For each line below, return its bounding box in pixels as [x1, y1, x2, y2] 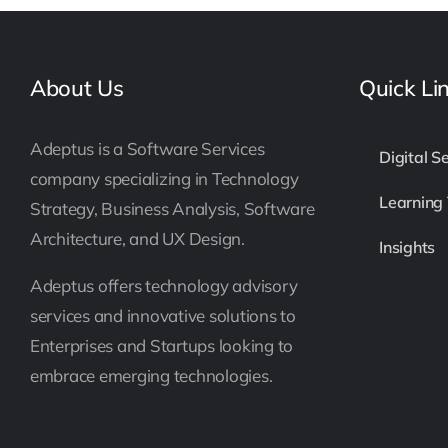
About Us [30, 74, 124, 102]
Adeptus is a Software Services [30, 138, 265, 159]
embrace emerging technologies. [30, 365, 273, 386]
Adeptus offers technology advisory [30, 275, 298, 296]
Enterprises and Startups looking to [30, 335, 294, 356]
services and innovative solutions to [30, 305, 296, 326]
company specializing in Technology [30, 168, 299, 189]
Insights [379, 237, 436, 257]
